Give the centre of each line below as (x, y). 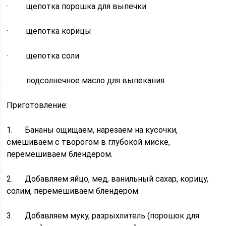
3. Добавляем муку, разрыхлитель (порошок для (103, 216)
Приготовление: (37, 105)
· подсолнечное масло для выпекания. (87, 81)
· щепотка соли (43, 56)
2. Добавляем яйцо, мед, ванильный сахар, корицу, (108, 179)
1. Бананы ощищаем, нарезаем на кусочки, (92, 130)
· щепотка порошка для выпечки (77, 7)
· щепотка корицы (49, 31)
